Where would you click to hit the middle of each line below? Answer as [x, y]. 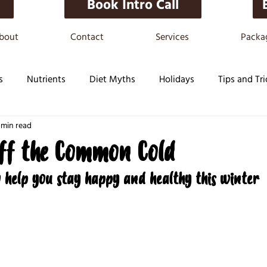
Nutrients [46, 80]
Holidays [177, 80]
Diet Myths [112, 80]
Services [172, 38]
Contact [87, 38]
